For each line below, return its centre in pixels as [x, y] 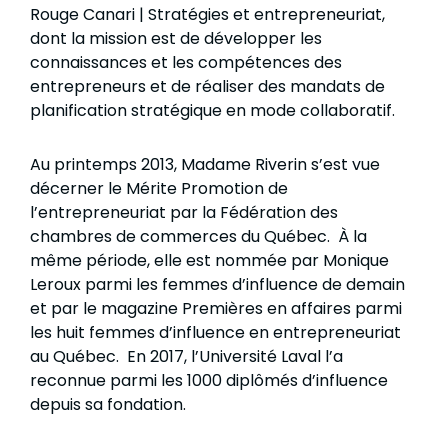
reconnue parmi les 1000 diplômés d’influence [209, 381]
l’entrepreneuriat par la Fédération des [184, 213]
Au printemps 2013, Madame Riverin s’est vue [205, 165]
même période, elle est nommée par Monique [209, 261]
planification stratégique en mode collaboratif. [214, 111]
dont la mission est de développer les [176, 39]
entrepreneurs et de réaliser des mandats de [207, 87]
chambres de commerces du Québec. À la [198, 237]
